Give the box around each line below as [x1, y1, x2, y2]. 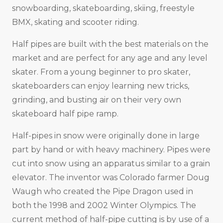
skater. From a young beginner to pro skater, [12, 67, 190, 77]
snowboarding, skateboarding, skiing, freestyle [12, 3, 195, 13]
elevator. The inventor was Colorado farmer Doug [12, 173, 210, 183]
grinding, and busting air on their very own [12, 95, 181, 105]
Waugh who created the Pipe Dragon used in [12, 187, 193, 197]
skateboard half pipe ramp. [12, 109, 118, 119]
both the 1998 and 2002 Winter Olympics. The [12, 201, 196, 211]
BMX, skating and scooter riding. [12, 17, 139, 27]
